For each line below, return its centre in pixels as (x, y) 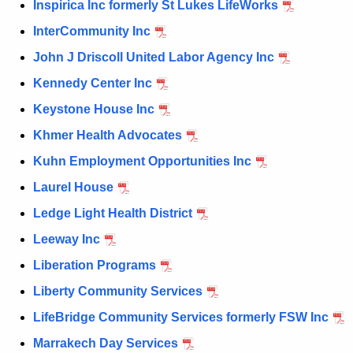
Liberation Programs (95, 266)
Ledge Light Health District (113, 214)
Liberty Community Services (118, 292)
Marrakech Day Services (106, 344)
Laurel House (73, 188)
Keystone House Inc (94, 110)
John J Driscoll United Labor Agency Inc (154, 58)
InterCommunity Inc (92, 32)
